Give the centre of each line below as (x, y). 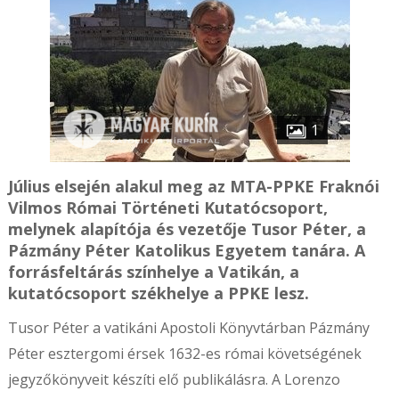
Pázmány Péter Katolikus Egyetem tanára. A (186, 250)
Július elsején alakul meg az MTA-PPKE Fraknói (193, 186)
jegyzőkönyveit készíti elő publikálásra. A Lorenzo (174, 379)
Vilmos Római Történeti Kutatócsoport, (167, 208)
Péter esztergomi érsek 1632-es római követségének (184, 354)
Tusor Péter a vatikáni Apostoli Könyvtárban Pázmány (188, 328)
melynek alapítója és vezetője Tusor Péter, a (187, 229)
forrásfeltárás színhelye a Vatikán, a (153, 272)
